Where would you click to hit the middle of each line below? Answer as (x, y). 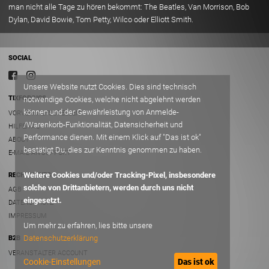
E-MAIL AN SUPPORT (40, 153)
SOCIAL (20, 58)
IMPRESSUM (28, 216)
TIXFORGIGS (28, 98)
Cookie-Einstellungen (62, 262)
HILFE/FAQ (24, 126)
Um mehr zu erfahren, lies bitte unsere (88, 226)
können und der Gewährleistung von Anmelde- (101, 112)
